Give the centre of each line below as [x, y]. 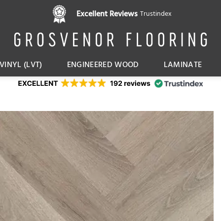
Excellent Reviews [107, 14]
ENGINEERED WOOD [103, 65]
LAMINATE [183, 65]
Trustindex [156, 14]
